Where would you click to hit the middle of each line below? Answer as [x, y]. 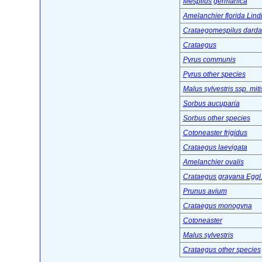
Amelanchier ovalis [213, 162]
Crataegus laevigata [215, 148]
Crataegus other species [222, 250]
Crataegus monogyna [217, 206]
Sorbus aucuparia [211, 104]
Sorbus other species [216, 118]
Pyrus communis [209, 60]
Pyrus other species [214, 75]
